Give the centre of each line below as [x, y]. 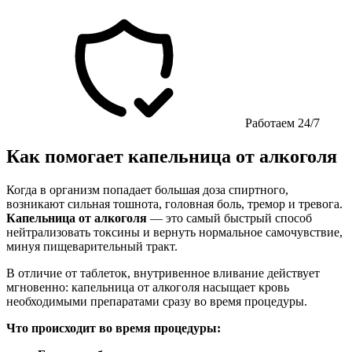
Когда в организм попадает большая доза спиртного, [147, 189]
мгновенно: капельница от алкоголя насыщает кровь [148, 287]
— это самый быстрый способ [229, 218]
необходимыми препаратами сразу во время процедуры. [157, 301]
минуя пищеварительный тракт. [92, 246]
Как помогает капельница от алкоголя [172, 156]
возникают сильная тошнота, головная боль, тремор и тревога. [174, 203]
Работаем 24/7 [281, 123]
